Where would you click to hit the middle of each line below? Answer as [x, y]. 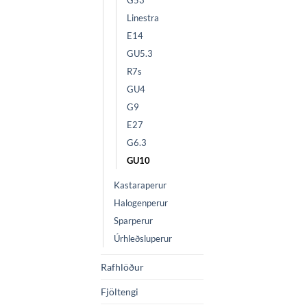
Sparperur [133, 221]
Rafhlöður [122, 267]
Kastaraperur [140, 185]
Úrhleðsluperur [143, 239]
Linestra [143, 18]
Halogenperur [141, 203]
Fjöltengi [120, 292]
